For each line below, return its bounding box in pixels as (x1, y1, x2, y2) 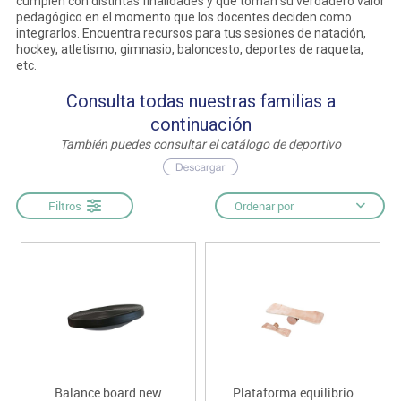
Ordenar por (235, 197, 294, 214)
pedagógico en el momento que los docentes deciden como (15, 9, 352, 24)
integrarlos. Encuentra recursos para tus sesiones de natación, (15, 25, 366, 40)
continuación (149, 113, 252, 135)
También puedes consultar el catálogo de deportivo (60, 136, 341, 151)
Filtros (47, 197, 87, 214)
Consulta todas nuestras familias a (65, 90, 336, 112)
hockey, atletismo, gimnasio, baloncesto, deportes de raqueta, (15, 41, 363, 56)
